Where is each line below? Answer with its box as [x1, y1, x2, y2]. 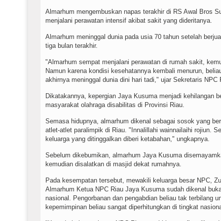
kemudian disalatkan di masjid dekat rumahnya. [45, 160, 182, 168]
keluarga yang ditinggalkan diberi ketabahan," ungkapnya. [45, 135, 210, 143]
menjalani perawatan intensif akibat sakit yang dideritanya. [45, 16, 212, 24]
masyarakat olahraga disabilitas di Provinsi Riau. [45, 101, 184, 109]
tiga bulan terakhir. [45, 41, 98, 49]
